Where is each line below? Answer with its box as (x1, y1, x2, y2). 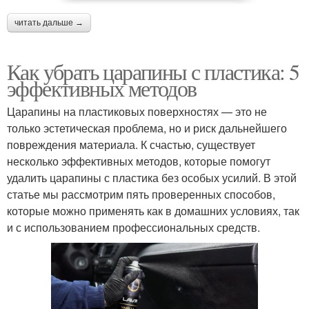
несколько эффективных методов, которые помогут (7, 153, 270, 170)
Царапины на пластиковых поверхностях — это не (7, 103, 267, 120)
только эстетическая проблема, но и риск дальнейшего (7, 120, 287, 137)
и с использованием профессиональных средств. (7, 219, 260, 236)
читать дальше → (14, 18, 83, 28)
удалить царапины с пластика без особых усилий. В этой (7, 170, 297, 186)
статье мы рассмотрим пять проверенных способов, (7, 186, 275, 203)
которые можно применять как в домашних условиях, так (7, 203, 299, 219)
